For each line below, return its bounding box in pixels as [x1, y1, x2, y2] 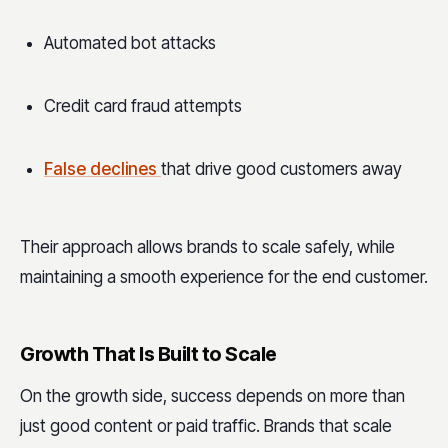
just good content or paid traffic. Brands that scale [20, 416, 392, 437]
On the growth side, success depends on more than [20, 386, 405, 407]
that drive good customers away [161, 158, 402, 179]
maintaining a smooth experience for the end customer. [20, 267, 428, 288]
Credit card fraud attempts [44, 96, 242, 117]
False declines [44, 158, 161, 179]
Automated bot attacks [44, 33, 216, 54]
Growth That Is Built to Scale [20, 342, 277, 367]
